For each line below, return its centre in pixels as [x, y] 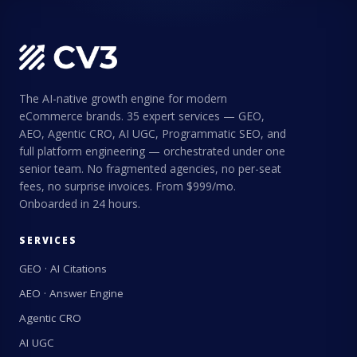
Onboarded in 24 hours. [80, 203]
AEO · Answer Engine [71, 293]
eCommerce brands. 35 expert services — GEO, [142, 116]
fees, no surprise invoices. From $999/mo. [127, 186]
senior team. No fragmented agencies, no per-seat [150, 168]
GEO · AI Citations [63, 268]
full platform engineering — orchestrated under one [152, 151]
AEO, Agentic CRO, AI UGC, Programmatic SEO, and [153, 133]
